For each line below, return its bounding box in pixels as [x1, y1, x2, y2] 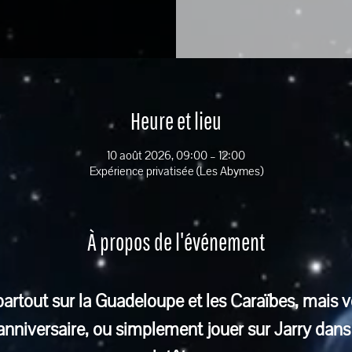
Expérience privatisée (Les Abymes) [89, 163, 263, 179]
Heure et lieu [130, 106, 222, 134]
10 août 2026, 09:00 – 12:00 [107, 147, 245, 163]
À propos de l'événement [87, 227, 265, 255]
